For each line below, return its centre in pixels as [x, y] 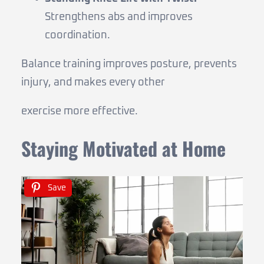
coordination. [77, 36]
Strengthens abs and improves [119, 17]
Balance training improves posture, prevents [129, 65]
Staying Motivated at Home [123, 148]
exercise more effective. [80, 112]
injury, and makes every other [93, 83]
